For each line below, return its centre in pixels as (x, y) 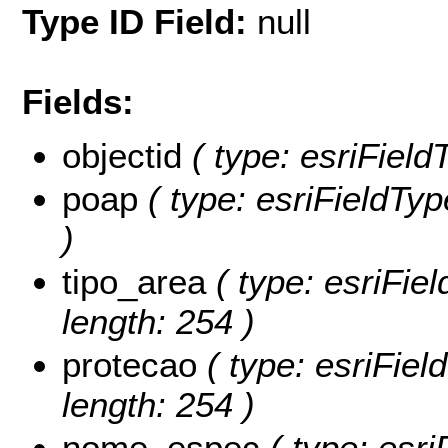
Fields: (78, 101)
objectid (122, 156)
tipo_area (134, 282)
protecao (129, 365)
